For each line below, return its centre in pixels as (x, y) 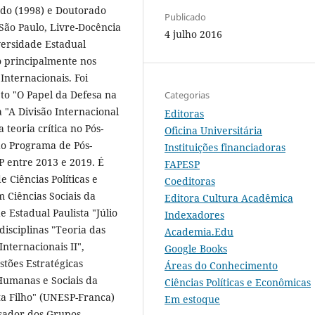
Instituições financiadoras (225, 147)
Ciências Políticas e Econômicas (238, 282)
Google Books (196, 248)
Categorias (187, 95)
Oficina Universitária (213, 130)
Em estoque (192, 299)
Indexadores (194, 214)
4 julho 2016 (193, 34)
